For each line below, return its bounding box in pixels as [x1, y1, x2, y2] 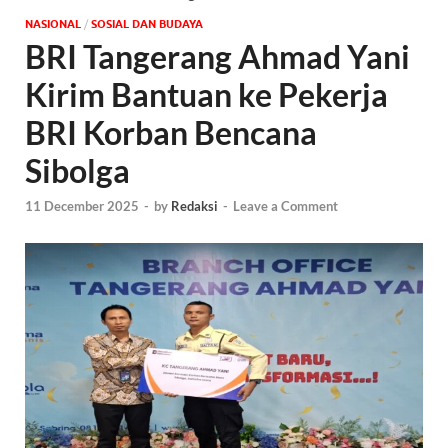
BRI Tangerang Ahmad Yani [25, 36, 410, 76]
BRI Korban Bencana [25, 112, 317, 152]
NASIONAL [25, 16, 81, 31]
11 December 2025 [25, 198, 139, 215]
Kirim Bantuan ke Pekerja [25, 74, 388, 114]
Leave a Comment [233, 198, 338, 215]
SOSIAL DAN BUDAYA [91, 16, 203, 31]
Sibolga [25, 150, 130, 190]
